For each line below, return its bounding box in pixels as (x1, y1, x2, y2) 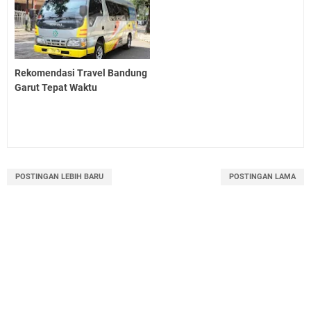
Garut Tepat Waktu (15, 82, 97, 94)
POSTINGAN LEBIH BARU (15, 172, 103, 182)
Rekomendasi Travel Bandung (15, 67, 147, 79)
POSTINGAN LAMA (229, 172, 296, 182)
